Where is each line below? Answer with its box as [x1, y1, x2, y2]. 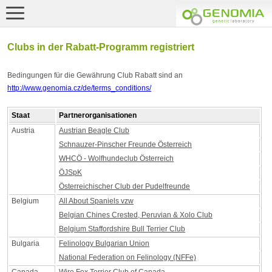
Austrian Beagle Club [59, 126, 129, 135]
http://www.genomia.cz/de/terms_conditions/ [7, 84, 151, 92]
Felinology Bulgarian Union [59, 239, 149, 248]
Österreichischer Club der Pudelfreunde [59, 182, 190, 191]
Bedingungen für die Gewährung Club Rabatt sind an [7, 71, 183, 80]
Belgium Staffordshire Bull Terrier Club [59, 225, 185, 233]
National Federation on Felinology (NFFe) [59, 253, 196, 262]
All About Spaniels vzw [59, 197, 134, 205]
